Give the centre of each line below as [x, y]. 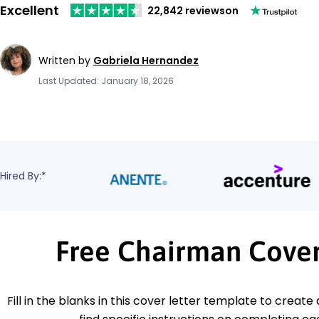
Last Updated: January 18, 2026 [106, 80]
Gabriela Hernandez [146, 60]
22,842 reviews [186, 10]
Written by [66, 60]
